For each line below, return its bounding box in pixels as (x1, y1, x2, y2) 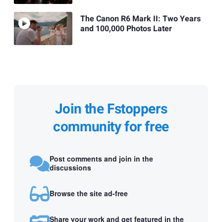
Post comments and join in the (50, 154, 153, 164)
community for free (53, 116, 169, 137)
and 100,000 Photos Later (80, 22, 172, 35)
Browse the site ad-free (50, 188, 128, 199)
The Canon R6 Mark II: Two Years (80, 12, 201, 25)
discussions (50, 163, 91, 173)
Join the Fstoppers (55, 99, 167, 119)
